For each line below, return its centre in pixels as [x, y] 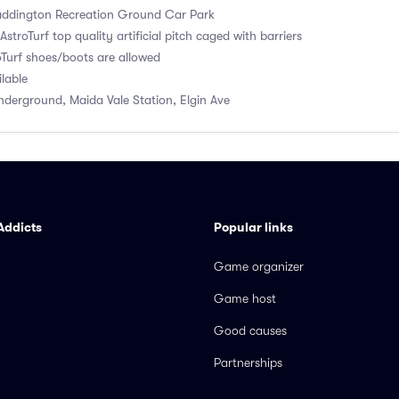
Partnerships [248, 362]
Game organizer [259, 266]
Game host [245, 298]
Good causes [250, 330]
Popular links [253, 227]
